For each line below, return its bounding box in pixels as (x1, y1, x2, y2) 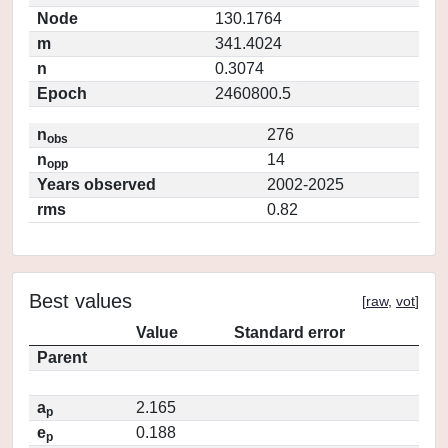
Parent (37, 349, 87, 366)
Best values (29, 290, 132, 312)
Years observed (37, 176, 156, 193)
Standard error (234, 324, 345, 341)
